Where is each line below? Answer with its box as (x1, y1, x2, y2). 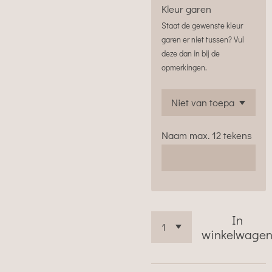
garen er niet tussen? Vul (161, 34, 244, 45)
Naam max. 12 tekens (161, 128, 252, 141)
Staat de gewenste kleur (161, 20, 243, 31)
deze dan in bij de (161, 48, 220, 59)
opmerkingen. (161, 62, 207, 73)
